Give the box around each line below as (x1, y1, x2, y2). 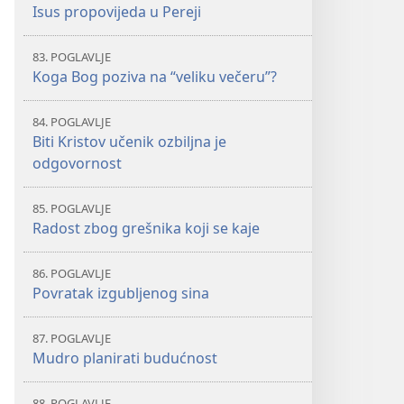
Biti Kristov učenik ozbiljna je (32, 132, 226, 151)
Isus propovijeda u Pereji (32, 2, 201, 22)
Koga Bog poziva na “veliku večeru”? (32, 67, 277, 87)
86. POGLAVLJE (32, 265, 111, 281)
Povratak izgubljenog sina (32, 283, 209, 303)
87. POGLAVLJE (32, 330, 111, 346)
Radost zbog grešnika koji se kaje (32, 218, 260, 238)
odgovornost (32, 153, 122, 173)
